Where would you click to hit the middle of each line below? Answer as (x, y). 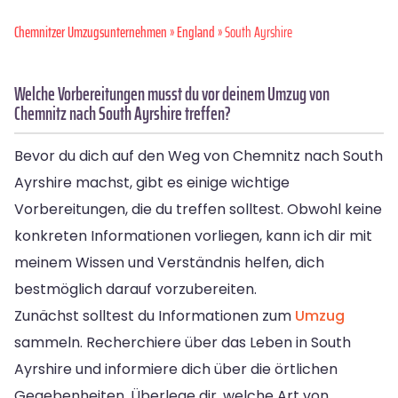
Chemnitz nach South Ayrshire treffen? (123, 113)
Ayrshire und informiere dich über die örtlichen (176, 369)
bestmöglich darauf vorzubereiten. (135, 289)
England (196, 32)
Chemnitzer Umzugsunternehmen (91, 32)
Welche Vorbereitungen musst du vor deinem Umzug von (172, 93)
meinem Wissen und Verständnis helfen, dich (169, 262)
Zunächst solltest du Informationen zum (155, 315)
